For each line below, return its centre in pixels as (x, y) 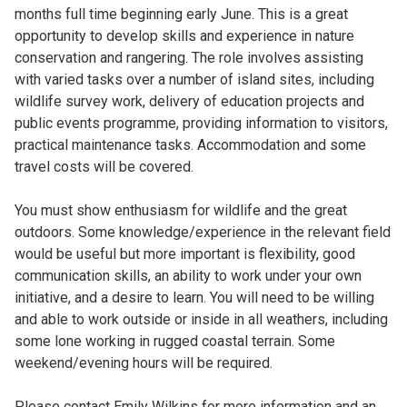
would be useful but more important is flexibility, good (184, 254)
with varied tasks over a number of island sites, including (194, 79)
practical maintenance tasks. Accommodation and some (190, 145)
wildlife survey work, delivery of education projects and (189, 101)
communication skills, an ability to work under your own (188, 276)
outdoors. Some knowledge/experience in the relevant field (202, 232)
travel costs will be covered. (104, 167)
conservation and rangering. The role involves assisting (189, 58)
